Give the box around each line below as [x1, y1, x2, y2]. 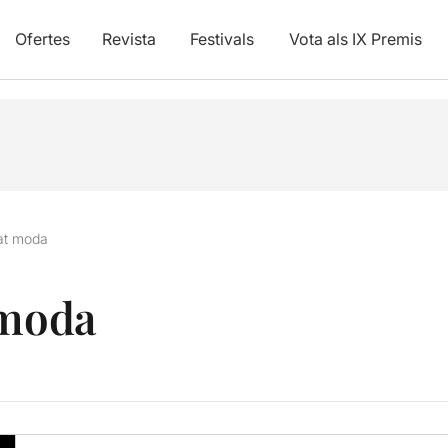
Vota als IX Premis [288, 29, 422, 49]
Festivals [189, 29, 254, 49]
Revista [101, 29, 156, 49]
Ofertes [14, 29, 70, 49]
